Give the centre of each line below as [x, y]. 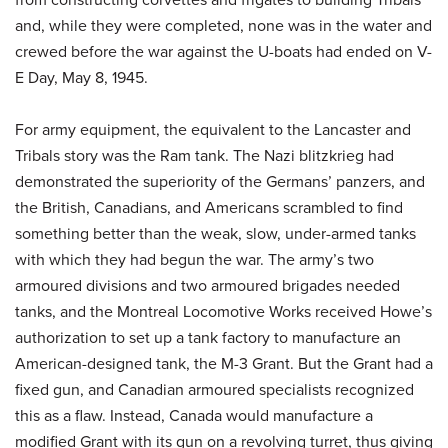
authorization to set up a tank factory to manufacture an [208, 337]
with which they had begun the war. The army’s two [194, 259]
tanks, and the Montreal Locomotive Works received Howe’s [223, 311]
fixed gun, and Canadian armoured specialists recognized [214, 389]
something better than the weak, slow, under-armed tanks [215, 233]
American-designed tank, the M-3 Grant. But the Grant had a [224, 363]
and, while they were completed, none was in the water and [223, 25]
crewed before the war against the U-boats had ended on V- [223, 51]
